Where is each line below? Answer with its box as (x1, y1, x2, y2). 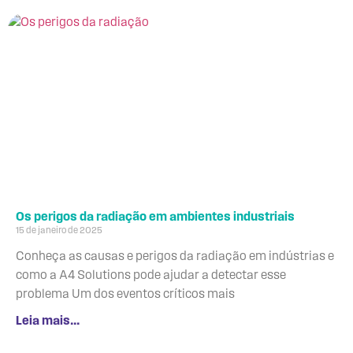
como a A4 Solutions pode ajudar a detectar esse (16, 269, 286, 282)
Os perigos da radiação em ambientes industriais (16, 210, 295, 224)
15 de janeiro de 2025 (16, 225, 102, 236)
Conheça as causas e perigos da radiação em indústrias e (16, 250, 334, 263)
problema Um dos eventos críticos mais (16, 288, 235, 301)
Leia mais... (16, 314, 80, 328)
